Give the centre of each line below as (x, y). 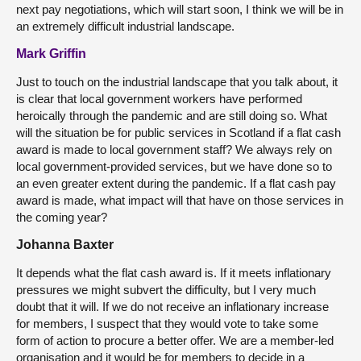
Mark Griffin (51, 54)
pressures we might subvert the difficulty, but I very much (166, 290)
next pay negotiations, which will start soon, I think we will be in (180, 10)
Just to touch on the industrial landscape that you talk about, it (177, 82)
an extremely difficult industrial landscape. (125, 27)
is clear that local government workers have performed (159, 99)
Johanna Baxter (65, 245)
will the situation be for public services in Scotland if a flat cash (178, 133)
